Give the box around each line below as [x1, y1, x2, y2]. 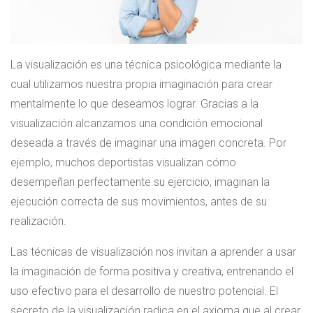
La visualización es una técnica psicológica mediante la [10, 58, 282, 72]
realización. [10, 214, 66, 228]
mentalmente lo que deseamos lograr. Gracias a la [10, 97, 259, 111]
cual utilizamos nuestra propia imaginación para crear [10, 78, 272, 92]
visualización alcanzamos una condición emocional [10, 117, 263, 131]
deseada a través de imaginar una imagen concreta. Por [10, 136, 286, 150]
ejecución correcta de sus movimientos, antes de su [10, 195, 267, 209]
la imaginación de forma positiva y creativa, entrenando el [10, 265, 293, 279]
